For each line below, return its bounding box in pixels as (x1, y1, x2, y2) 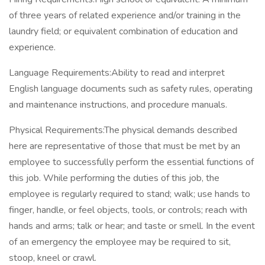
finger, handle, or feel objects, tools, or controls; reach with (9, 203, 247, 216)
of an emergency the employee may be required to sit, (9, 235, 231, 248)
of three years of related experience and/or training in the (9, 9, 241, 22)
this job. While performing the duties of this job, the (9, 172, 219, 185)
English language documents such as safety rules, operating (9, 82, 253, 95)
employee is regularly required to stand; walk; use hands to (9, 188, 250, 201)
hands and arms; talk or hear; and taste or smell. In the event (9, 219, 255, 232)
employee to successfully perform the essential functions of (9, 156, 254, 169)
